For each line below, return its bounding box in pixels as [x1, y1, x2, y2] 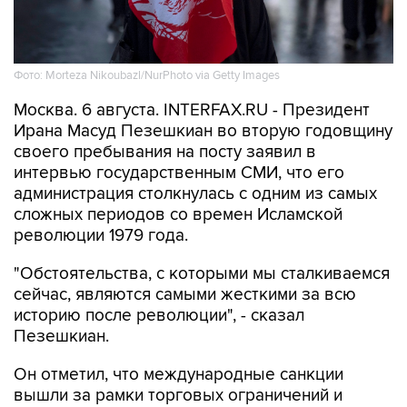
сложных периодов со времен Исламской [14, 203, 342, 225]
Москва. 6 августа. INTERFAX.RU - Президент [14, 99, 370, 121]
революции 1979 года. [14, 224, 188, 246]
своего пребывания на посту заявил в [14, 141, 316, 163]
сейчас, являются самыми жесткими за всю [14, 283, 356, 305]
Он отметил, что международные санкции [14, 363, 343, 385]
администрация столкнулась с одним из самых [14, 183, 377, 204]
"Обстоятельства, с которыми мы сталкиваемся [14, 263, 390, 284]
